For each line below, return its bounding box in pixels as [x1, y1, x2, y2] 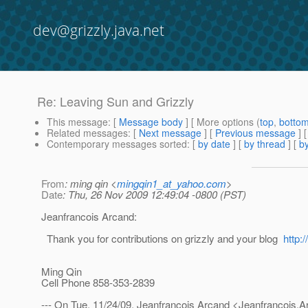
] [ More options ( [183, 115, 260, 129]
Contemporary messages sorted [47, 137, 187, 151]
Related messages [47, 126, 128, 140]
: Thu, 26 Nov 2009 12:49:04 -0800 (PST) [63, 187, 246, 202]
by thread [244, 137, 285, 151]
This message [47, 115, 108, 129]
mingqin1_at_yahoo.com [117, 176, 226, 191]
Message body [119, 115, 183, 129]
